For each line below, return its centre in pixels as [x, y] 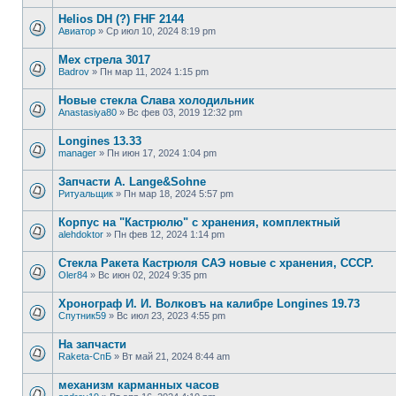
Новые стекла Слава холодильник [156, 100]
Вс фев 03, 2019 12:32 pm [185, 112]
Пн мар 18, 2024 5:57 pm [179, 194]
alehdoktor [81, 234]
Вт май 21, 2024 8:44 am [176, 356]
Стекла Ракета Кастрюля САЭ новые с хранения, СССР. [216, 263]
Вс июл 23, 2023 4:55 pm [171, 316]
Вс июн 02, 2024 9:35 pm [152, 275]
